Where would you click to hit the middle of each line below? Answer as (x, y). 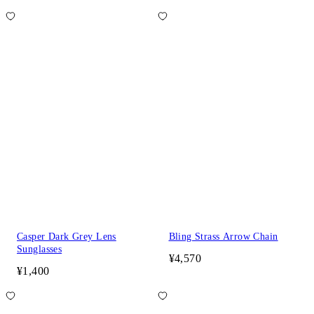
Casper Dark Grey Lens (67, 236)
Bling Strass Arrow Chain (223, 236)
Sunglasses (40, 249)
